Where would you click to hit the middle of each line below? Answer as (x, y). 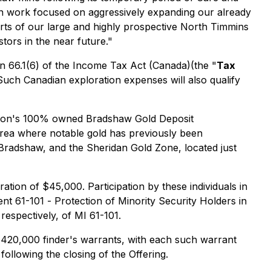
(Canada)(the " (183, 65)
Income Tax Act (111, 65)
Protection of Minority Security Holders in (151, 201)
